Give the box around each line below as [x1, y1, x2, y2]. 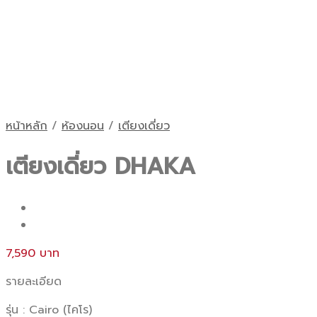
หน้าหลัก [6, 117, 47, 134]
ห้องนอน [62, 117, 104, 134]
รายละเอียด [6, 272, 62, 290]
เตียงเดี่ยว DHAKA [6, 149, 195, 185]
